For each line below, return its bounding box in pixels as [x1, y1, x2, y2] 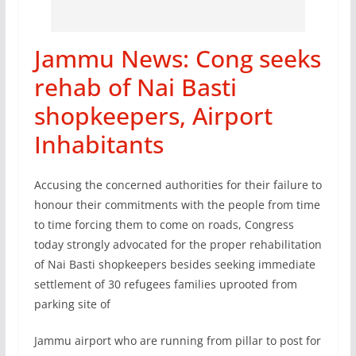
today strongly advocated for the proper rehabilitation [33, 236, 322, 252]
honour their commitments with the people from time [33, 196, 320, 212]
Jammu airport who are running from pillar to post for [33, 332, 321, 348]
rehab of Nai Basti [33, 70, 237, 103]
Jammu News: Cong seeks [33, 41, 321, 75]
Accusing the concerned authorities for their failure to [33, 176, 322, 192]
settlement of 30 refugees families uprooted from [33, 276, 297, 292]
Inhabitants [33, 127, 164, 161]
